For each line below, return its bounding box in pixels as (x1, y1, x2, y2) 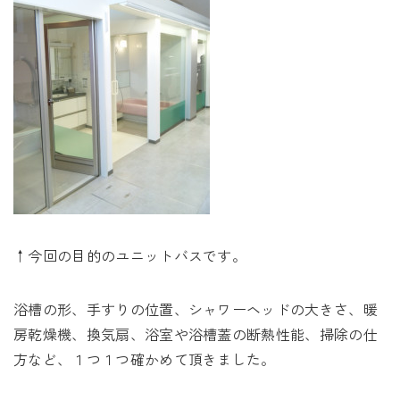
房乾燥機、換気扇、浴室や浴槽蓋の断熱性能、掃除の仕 (13, 323, 379, 345)
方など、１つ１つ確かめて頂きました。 (13, 348, 276, 370)
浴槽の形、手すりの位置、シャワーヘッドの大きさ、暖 (13, 298, 379, 320)
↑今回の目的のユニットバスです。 (13, 245, 247, 266)
